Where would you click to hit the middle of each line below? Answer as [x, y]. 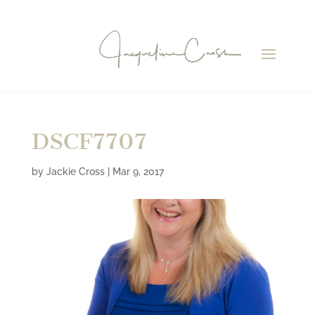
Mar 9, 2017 [138, 172]
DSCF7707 [89, 141]
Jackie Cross [75, 172]
